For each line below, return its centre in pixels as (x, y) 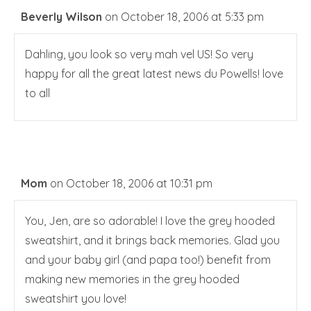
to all (37, 93)
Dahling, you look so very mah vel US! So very (139, 54)
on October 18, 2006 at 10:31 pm (131, 184)
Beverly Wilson (61, 17)
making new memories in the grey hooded (132, 279)
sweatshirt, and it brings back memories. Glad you (152, 241)
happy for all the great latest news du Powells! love (154, 74)
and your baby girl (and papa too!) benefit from (148, 260)
